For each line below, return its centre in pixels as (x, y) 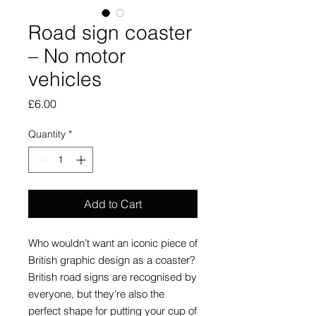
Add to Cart (113, 204)
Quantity (47, 134)
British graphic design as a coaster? (112, 260)
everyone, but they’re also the (96, 294)
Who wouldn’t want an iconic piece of (113, 243)
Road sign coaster (110, 33)
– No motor (77, 56)
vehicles (65, 79)
